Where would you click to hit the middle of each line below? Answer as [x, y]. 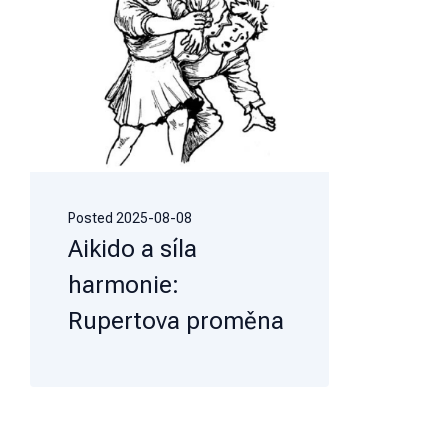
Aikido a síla [132, 248]
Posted [92, 217]
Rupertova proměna [176, 320]
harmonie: [123, 284]
